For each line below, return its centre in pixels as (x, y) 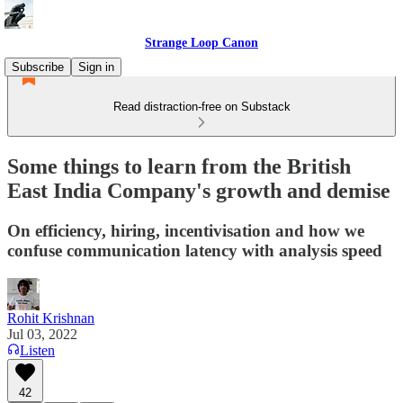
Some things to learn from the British (179, 166)
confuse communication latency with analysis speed (195, 250)
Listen (37, 350)
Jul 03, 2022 (42, 334)
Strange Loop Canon (201, 43)
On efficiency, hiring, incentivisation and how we (186, 230)
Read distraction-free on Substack (201, 107)
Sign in (96, 67)
